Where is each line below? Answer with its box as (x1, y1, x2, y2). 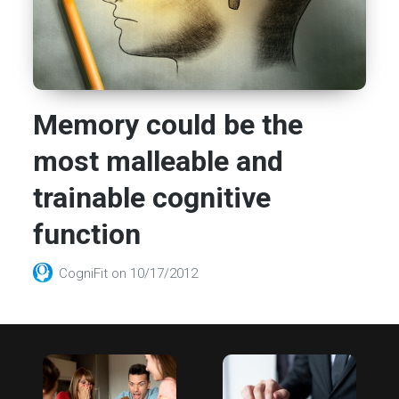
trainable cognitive (33, 181, 272, 216)
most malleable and (33, 144, 284, 179)
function (33, 217, 142, 252)
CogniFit (59, 265, 112, 282)
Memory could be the (33, 108, 304, 142)
